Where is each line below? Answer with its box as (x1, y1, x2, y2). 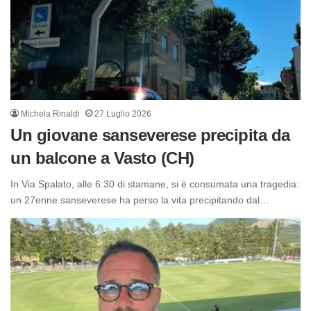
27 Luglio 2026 (94, 108, 151, 119)
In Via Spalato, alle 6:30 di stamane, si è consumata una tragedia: (10, 178, 299, 190)
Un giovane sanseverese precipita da (10, 125, 290, 144)
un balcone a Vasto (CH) (10, 148, 194, 167)
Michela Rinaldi (21, 108, 80, 119)
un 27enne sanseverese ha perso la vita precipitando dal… (10, 194, 269, 205)
